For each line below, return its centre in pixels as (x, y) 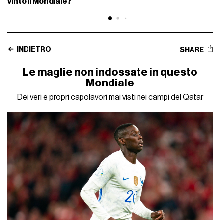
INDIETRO (34, 50)
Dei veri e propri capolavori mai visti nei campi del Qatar (110, 97)
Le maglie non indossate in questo (110, 72)
